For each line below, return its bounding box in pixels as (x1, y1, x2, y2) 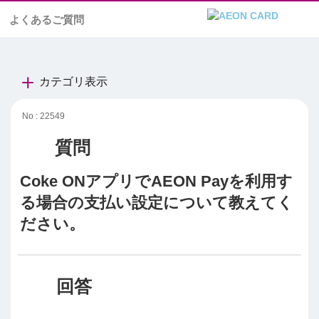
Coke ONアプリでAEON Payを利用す (20, 172, 293, 190)
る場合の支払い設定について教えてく (20, 193, 293, 211)
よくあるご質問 (9, 14, 84, 26)
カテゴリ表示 (39, 75, 108, 88)
